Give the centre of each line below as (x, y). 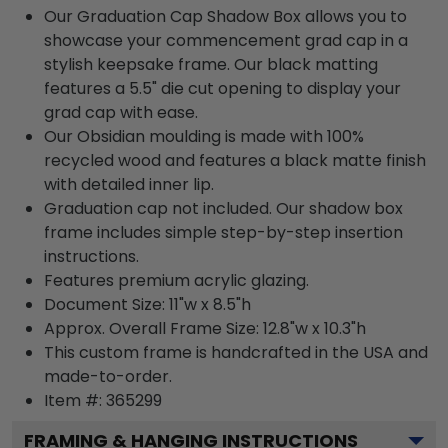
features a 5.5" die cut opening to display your (222, 88)
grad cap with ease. (121, 112)
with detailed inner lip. (129, 184)
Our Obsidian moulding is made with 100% (204, 136)
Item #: (75, 400)
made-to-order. (108, 376)
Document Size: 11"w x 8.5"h (147, 304)
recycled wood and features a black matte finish (235, 160)
